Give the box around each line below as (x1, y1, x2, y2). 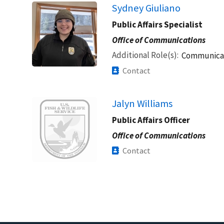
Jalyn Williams (112, 96, 172, 110)
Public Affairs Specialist (112, 18, 202, 30)
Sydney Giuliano (112, 1, 180, 14)
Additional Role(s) (112, 49, 177, 60)
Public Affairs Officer (112, 114, 190, 125)
